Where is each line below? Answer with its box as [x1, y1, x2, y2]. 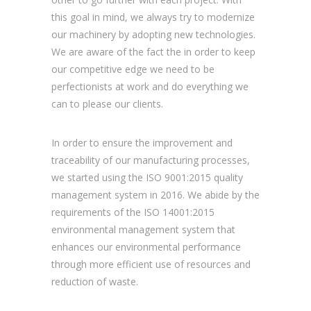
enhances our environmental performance [51, 239, 241, 253]
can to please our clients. [51, 96, 163, 110]
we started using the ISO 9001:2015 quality [51, 170, 243, 184]
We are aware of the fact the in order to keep [51, 44, 255, 58]
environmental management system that [51, 222, 235, 236]
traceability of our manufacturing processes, [51, 153, 250, 167]
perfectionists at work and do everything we [51, 79, 249, 93]
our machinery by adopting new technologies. [51, 27, 255, 41]
